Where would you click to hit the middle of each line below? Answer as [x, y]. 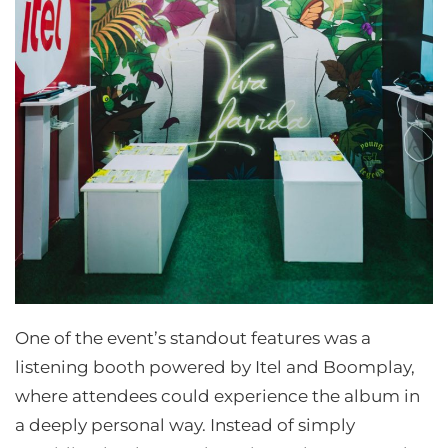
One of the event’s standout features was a [193, 338]
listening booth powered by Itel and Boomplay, [215, 367]
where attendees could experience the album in [217, 396]
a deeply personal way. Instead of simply [185, 425]
